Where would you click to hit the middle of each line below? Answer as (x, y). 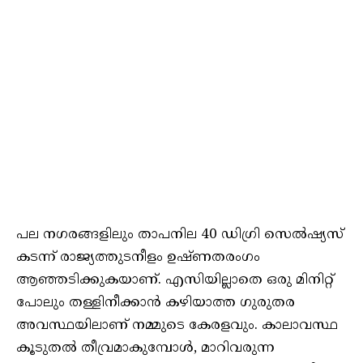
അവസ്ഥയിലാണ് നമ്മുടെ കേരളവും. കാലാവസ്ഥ (177, 325)
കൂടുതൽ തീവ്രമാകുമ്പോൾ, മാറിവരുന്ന (145, 348)
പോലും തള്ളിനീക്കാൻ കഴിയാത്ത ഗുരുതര (156, 303)
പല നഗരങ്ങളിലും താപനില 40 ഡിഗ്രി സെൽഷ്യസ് (180, 235)
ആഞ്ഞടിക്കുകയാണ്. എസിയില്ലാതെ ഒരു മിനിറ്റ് (175, 280)
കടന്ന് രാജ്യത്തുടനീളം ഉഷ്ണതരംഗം (138, 257)
